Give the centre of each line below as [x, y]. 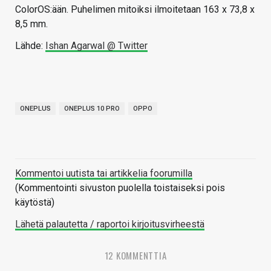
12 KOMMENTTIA [135, 256]
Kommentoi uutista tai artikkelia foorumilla [104, 174]
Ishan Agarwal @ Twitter [96, 46]
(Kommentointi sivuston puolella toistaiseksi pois [120, 188]
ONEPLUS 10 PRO [92, 109]
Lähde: [30, 46]
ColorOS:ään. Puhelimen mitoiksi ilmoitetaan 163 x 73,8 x [135, 10]
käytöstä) [35, 203]
